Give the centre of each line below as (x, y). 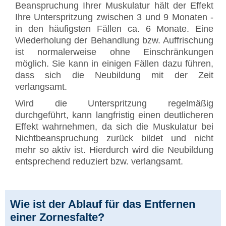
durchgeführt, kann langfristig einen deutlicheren (114, 115)
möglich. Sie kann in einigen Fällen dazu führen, (114, 64)
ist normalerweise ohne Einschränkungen (114, 52)
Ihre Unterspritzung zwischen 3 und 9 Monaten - (114, 17)
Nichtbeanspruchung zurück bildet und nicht (114, 138)
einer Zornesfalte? (57, 217)
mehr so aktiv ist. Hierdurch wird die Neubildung (114, 150)
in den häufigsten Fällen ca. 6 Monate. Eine (114, 29)
